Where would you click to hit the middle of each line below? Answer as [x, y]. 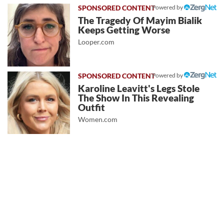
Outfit [92, 107]
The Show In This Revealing [136, 98]
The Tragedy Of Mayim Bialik [140, 21]
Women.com [98, 119]
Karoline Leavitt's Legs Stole [139, 88]
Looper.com [96, 42]
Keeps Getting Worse [124, 30]
